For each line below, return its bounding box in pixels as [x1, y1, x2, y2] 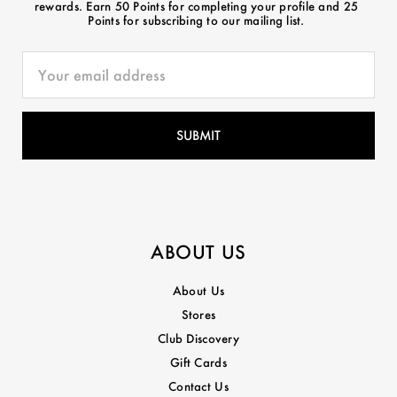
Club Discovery [158, 331, 239, 346]
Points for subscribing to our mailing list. [88, 12, 305, 27]
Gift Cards [170, 354, 227, 370]
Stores [181, 307, 216, 322]
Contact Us [168, 378, 229, 393]
